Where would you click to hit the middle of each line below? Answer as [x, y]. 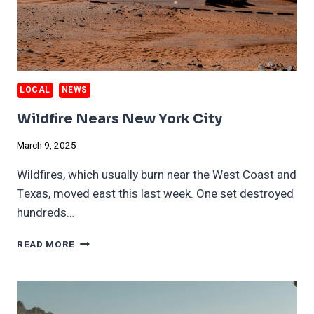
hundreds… [46, 212]
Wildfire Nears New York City [120, 120]
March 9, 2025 [47, 145]
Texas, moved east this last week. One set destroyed [155, 193]
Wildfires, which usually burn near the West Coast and [157, 175]
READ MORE [46, 244]
